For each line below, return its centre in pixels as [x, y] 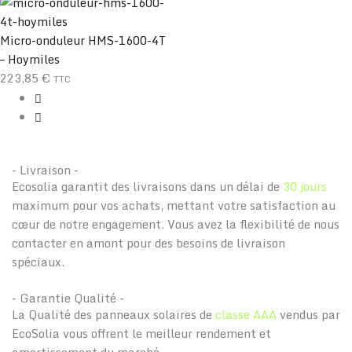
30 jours [305, 186]
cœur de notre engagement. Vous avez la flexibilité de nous [176, 224]
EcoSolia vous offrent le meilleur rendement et [141, 334]
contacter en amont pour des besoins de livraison [148, 242]
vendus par [308, 315]
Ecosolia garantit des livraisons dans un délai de [147, 186]
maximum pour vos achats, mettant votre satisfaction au [174, 205]
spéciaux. [38, 261]
